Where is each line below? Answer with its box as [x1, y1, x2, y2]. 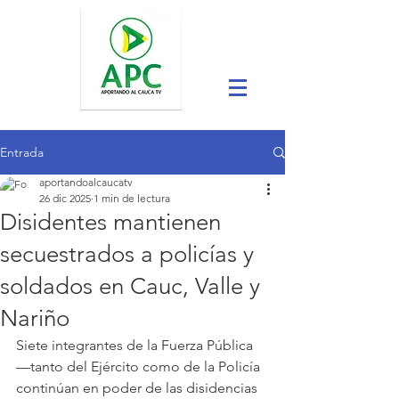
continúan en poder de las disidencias [16, 379, 261, 396]
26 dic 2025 [39, 191, 91, 205]
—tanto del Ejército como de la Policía [16, 358, 264, 375]
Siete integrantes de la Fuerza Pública [16, 337, 256, 354]
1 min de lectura [94, 191, 170, 205]
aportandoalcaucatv [39, 175, 133, 189]
